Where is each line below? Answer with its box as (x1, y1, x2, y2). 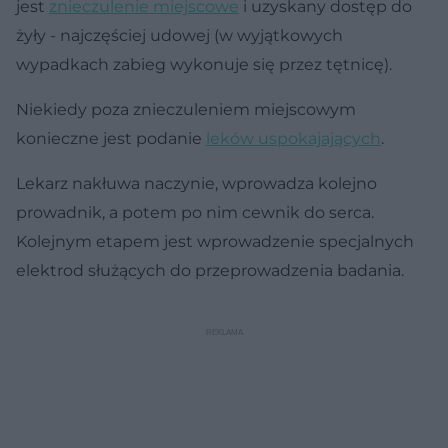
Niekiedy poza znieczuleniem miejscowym (16, 99, 356, 119)
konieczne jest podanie (16, 128, 206, 148)
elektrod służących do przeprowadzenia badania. (16, 260, 404, 280)
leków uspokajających (206, 128, 381, 148)
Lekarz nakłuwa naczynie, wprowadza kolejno (16, 173, 377, 193)
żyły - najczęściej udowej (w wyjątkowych (16, 25, 343, 45)
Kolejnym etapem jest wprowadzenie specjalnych (16, 231, 414, 251)
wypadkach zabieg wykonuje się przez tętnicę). (16, 54, 392, 74)
